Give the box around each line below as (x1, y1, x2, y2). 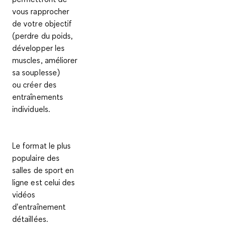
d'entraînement (12, 201, 66, 212)
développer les (12, 42, 65, 53)
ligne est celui (12, 177, 63, 187)
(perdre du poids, (12, 30, 73, 41)
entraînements (12, 91, 64, 102)
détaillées (12, 213, 46, 224)
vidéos (12, 189, 36, 199)
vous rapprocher (12, 6, 70, 16)
